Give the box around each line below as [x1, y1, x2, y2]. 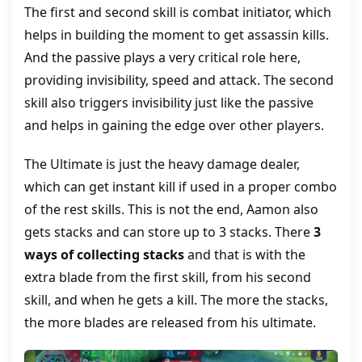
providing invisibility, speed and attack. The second [24, 70, 334, 89]
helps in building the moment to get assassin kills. [24, 25, 329, 44]
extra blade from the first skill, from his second [24, 267, 311, 286]
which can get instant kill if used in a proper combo [24, 177, 337, 196]
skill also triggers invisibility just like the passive [24, 93, 314, 112]
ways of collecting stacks [24, 245, 187, 263]
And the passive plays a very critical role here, [24, 48, 301, 66]
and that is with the [187, 245, 305, 263]
